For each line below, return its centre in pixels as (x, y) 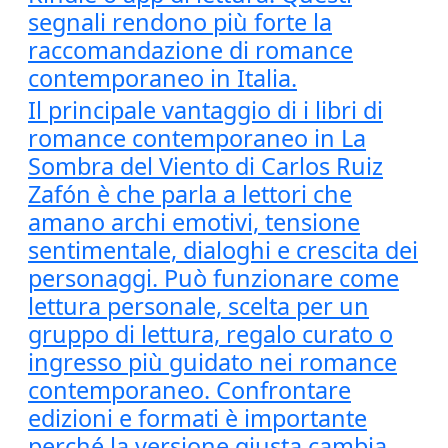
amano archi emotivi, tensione (194, 222)
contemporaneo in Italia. (162, 78)
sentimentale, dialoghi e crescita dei (223, 250)
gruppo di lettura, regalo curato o (210, 334)
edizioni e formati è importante (197, 418)
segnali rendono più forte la (180, 22)
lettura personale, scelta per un (198, 306)
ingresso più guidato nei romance (212, 362)
